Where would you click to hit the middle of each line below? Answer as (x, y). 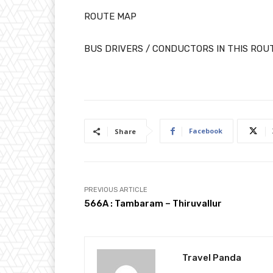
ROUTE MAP (110, 16)
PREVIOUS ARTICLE (116, 190)
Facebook (206, 131)
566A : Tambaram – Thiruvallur (153, 204)
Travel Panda (212, 258)
